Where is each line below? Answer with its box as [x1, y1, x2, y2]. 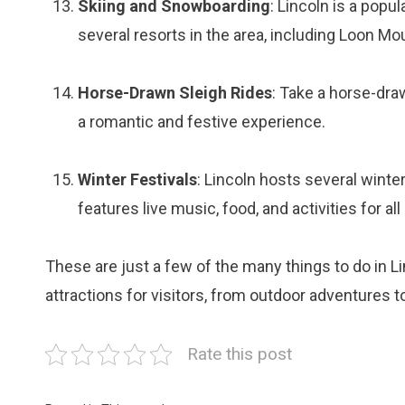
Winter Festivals [78, 170, 197, 189]
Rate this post [187, 344, 292, 364]
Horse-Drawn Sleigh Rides [78, 83, 272, 102]
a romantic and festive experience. [78, 112, 325, 131]
